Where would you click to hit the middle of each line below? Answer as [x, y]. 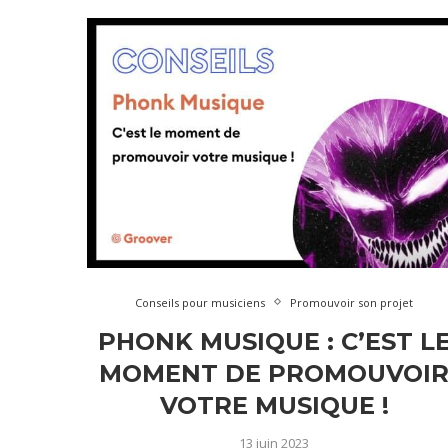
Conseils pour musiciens [200, 302]
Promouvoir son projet [352, 302]
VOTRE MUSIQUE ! [274, 405]
